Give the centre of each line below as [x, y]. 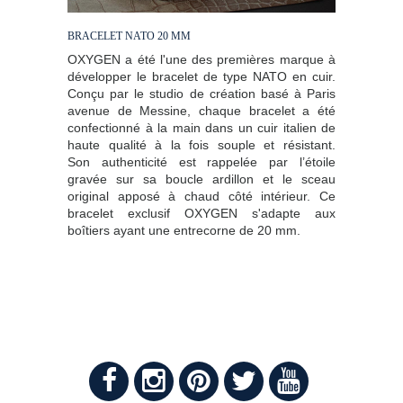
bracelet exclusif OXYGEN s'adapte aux [201, 214]
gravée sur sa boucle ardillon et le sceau [201, 179]
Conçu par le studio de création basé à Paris [201, 94]
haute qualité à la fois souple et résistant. [201, 145]
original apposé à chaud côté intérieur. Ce [201, 197]
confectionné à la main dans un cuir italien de [201, 128]
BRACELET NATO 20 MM [129, 36]
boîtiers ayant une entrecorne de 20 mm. [184, 231]
